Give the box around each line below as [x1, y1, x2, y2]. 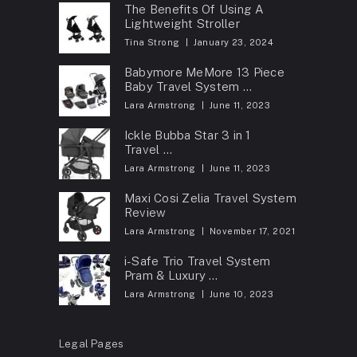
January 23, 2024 [193, 37, 274, 48]
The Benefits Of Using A [124, 2, 265, 17]
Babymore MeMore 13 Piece [124, 65, 284, 80]
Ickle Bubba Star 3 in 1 [124, 128, 251, 143]
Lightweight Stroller [124, 17, 240, 31]
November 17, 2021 [209, 226, 295, 237]
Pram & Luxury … [124, 269, 218, 283]
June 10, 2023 [209, 289, 274, 300]
